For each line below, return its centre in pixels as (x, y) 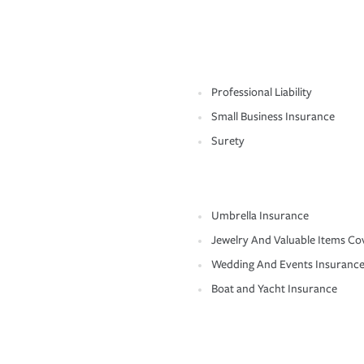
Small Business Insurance (273, 117)
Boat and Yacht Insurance (274, 289)
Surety (228, 141)
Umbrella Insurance (260, 216)
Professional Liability (262, 93)
